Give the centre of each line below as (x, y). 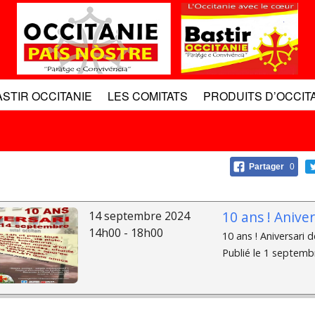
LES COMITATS (147, 96)
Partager (268, 167)
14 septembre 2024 (139, 216)
